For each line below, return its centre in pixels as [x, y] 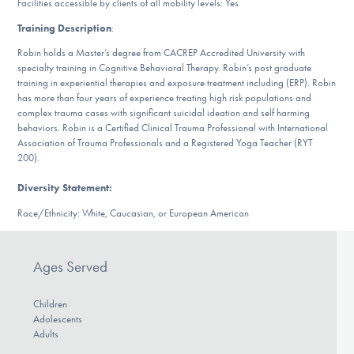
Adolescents [57, 319]
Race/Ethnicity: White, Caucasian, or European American [134, 213]
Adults [45, 334]
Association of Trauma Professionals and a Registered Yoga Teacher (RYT [166, 143]
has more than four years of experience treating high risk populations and [165, 98]
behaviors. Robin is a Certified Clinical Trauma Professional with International [173, 128]
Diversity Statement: [65, 188]
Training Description [65, 28]
